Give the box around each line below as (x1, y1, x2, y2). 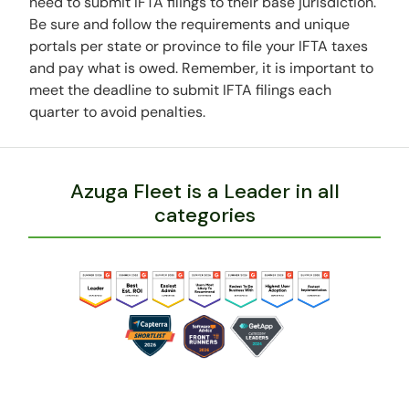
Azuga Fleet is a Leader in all (69, 178, 340, 205)
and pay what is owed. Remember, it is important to (29, 58, 374, 79)
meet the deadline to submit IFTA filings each (29, 80, 332, 100)
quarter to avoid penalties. (29, 102, 206, 122)
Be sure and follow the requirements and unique (29, 15, 351, 35)
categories (153, 202, 256, 229)
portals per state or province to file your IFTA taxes (29, 37, 369, 57)
